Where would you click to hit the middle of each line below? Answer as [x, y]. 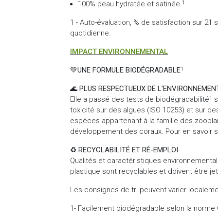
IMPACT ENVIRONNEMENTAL [119, 51]
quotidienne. [91, 33]
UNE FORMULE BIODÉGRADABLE [129, 70]
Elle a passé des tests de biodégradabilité [140, 99]
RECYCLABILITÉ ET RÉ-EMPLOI [128, 150]
